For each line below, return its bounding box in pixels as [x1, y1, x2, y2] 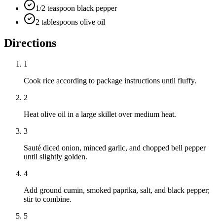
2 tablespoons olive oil [36, 18, 105, 27]
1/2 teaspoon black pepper [36, 4, 117, 13]
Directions [4, 37, 56, 50]
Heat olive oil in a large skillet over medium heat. [24, 110, 176, 119]
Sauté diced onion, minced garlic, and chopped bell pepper [24, 144, 206, 152]
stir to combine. [24, 195, 72, 204]
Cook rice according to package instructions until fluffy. [24, 76, 196, 85]
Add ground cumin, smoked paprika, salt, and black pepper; [24, 186, 210, 195]
